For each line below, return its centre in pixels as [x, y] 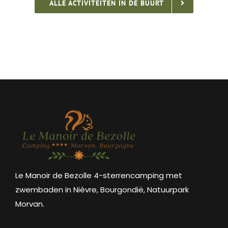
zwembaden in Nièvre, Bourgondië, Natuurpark [102, 190]
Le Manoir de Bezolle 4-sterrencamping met [98, 176]
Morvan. [30, 204]
